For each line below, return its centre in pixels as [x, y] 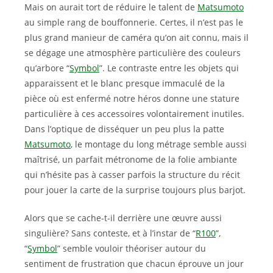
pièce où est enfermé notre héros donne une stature [132, 98]
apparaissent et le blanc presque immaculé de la [125, 83]
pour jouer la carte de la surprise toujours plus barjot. [135, 190]
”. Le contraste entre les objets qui [169, 68]
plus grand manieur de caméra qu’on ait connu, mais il [136, 37]
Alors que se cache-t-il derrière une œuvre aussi [123, 218]
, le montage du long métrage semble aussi [159, 144]
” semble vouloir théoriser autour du [132, 248]
